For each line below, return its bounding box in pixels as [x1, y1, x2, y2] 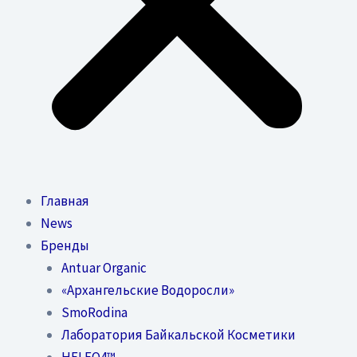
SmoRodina [61, 303, 127, 321]
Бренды [41, 236, 89, 254]
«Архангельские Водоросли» [61, 280, 234, 299]
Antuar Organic [61, 258, 147, 277]
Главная [41, 191, 89, 210]
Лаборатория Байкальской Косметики [61, 325, 296, 343]
